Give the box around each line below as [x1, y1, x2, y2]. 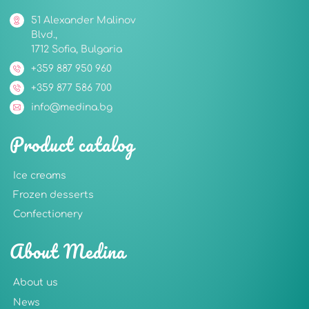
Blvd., [31, 30, 58, 41]
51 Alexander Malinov [31, 15, 137, 26]
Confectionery [13, 209, 83, 220]
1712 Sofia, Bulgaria [31, 44, 123, 55]
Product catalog [10, 129, 134, 160]
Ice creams [13, 170, 66, 181]
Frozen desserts [13, 190, 94, 201]
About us [13, 277, 58, 288]
